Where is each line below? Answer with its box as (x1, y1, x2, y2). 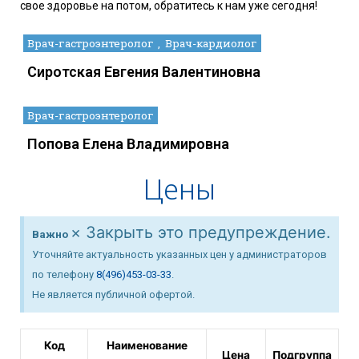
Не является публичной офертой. (32, 288, 195, 301)
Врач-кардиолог (164, 36, 257, 51)
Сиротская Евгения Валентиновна (27, 63, 260, 81)
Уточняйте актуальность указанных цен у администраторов (32, 248, 327, 261)
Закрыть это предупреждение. (86, 223, 331, 243)
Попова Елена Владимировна (27, 135, 229, 153)
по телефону (32, 268, 96, 281)
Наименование (107, 339, 188, 353)
